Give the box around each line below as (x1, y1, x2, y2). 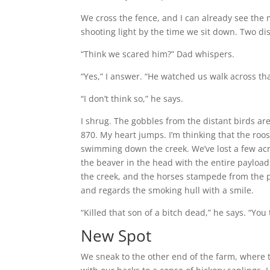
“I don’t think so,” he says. (81, 93, 184, 104)
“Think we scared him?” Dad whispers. (81, 48, 235, 60)
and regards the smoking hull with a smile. (81, 184, 254, 196)
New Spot (81, 225, 152, 246)
